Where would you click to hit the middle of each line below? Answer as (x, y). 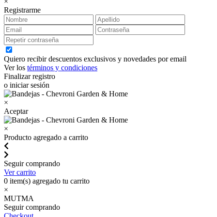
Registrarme (22, 10)
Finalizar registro (30, 77)
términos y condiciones (62, 68)
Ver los (15, 68)
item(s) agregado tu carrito (49, 181)
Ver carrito (20, 172)
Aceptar (16, 111)
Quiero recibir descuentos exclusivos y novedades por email (95, 59)
